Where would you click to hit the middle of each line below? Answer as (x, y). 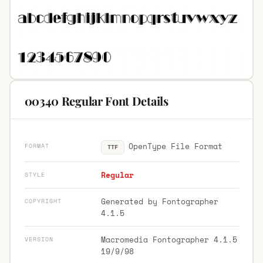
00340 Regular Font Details (96, 100)
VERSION (39, 239)
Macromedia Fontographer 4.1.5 (169, 239)
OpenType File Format (173, 146)
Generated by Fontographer (159, 201)
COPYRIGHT (43, 201)
